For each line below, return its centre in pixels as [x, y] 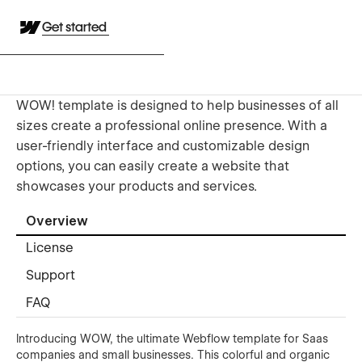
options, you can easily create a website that [153, 166]
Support [51, 276]
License [50, 248]
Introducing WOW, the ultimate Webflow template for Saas [172, 338]
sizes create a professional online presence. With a [172, 125]
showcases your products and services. [137, 186]
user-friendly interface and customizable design [163, 145]
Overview [57, 221]
